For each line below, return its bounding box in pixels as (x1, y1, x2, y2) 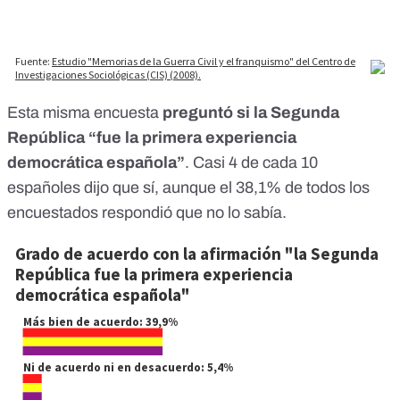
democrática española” (7, 154, 185, 172)
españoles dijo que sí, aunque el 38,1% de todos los (7, 179, 370, 197)
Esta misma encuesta (7, 104, 162, 122)
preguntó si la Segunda (162, 104, 339, 122)
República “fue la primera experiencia (7, 129, 296, 147)
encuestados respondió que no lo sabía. (7, 204, 287, 222)
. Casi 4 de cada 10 (185, 154, 318, 172)
